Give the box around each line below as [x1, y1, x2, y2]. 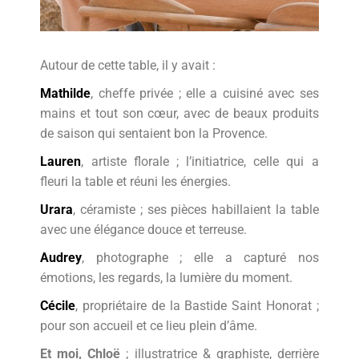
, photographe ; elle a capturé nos [82, 250, 319, 266]
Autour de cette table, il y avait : [40, 58, 216, 74]
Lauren [40, 154, 82, 170]
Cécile [40, 298, 76, 314]
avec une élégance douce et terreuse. [40, 222, 248, 238]
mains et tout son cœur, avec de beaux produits [40, 106, 319, 122]
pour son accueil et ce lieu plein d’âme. [40, 318, 258, 334]
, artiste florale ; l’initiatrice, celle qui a [81, 154, 319, 170]
